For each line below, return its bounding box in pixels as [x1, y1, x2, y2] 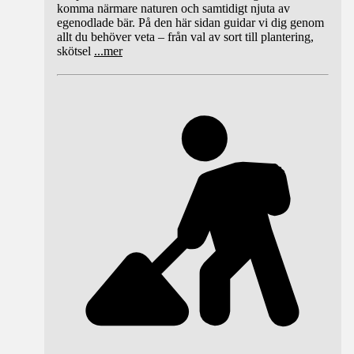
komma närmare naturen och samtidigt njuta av [57, 2, 290, 16]
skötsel [57, 44, 91, 58]
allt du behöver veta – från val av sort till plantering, [57, 30, 314, 44]
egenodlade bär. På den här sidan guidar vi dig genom [57, 16, 324, 30]
